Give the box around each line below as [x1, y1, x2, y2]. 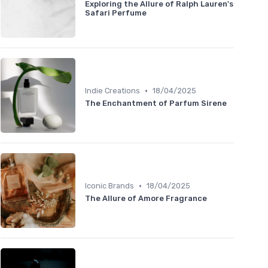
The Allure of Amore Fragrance [85, 194, 207, 203]
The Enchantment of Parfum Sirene [85, 99, 227, 108]
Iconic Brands [85, 181, 134, 191]
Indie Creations [85, 86, 140, 96]
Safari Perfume [85, 8, 147, 17]
